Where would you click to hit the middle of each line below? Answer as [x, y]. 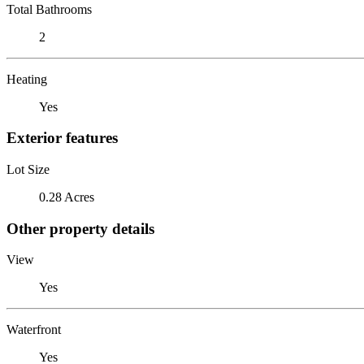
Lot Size [28, 169]
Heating [27, 79]
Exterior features [62, 138]
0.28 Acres [67, 197]
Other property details [80, 228]
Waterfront [34, 330]
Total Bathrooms [49, 9]
